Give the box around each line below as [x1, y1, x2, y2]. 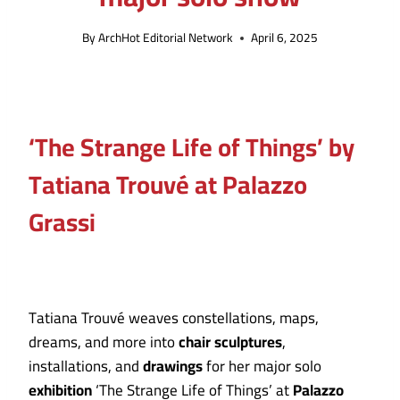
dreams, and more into [29, 328, 179, 357]
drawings [143, 352, 203, 381]
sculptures [214, 328, 282, 357]
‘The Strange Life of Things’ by [29, 124, 354, 171]
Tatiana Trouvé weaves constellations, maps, [29, 304, 319, 333]
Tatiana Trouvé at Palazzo [29, 162, 307, 209]
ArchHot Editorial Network [98, 26, 234, 50]
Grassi [29, 199, 96, 246]
